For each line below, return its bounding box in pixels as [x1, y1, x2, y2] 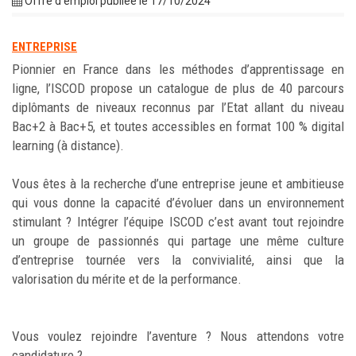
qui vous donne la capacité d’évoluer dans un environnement [12, 195, 344, 211]
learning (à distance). [12, 137, 124, 153]
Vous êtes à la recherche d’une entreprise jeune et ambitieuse [12, 176, 344, 192]
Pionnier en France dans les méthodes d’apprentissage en [12, 61, 344, 77]
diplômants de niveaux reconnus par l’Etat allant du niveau [12, 99, 344, 115]
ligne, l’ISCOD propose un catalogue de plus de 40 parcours [12, 80, 344, 96]
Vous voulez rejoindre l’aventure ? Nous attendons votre [12, 328, 344, 344]
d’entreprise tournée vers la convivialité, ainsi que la [12, 252, 344, 268]
